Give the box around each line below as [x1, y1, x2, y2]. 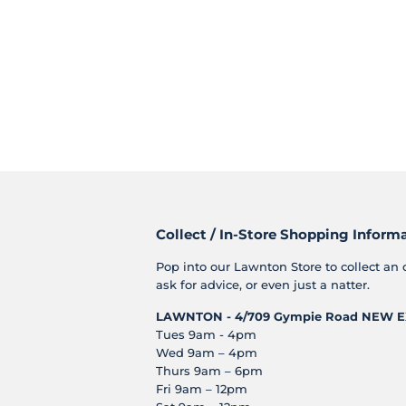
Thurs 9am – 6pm [156, 363, 263, 379]
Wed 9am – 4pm [156, 345, 257, 361]
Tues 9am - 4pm [156, 327, 256, 343]
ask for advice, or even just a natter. [156, 277, 373, 293]
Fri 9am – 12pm [156, 382, 247, 397]
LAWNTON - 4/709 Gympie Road [156, 309, 358, 324]
